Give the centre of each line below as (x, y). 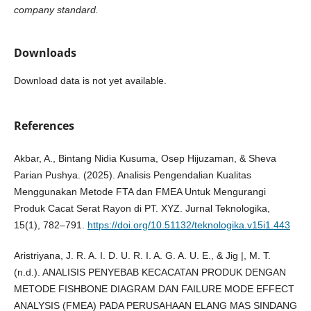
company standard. (56, 9)
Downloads (45, 53)
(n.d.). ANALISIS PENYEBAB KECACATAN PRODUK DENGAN (150, 272)
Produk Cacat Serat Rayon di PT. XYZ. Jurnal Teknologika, (142, 209)
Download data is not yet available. (90, 81)
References (44, 126)
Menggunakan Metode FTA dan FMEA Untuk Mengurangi (140, 192)
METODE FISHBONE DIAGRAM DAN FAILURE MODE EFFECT (154, 289)
